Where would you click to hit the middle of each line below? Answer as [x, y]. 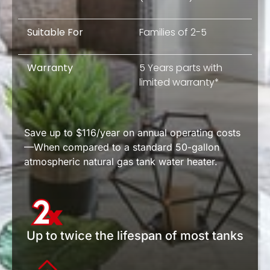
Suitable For [55, 33]
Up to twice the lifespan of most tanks [135, 235]
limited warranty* [179, 83]
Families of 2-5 [173, 33]
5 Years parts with [181, 68]
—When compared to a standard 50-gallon [122, 147]
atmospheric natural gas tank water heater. [121, 162]
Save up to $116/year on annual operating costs [132, 133]
